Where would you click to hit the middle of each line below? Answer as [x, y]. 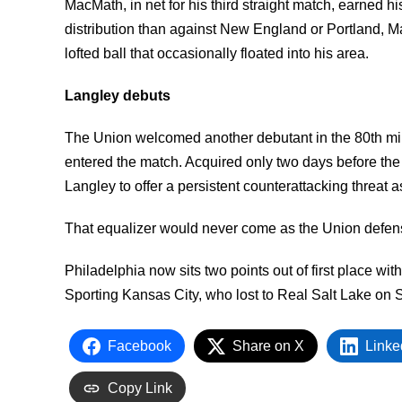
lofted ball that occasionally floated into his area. [217, 53]
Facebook [140, 346]
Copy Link [140, 388]
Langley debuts [118, 96]
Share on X [268, 346]
